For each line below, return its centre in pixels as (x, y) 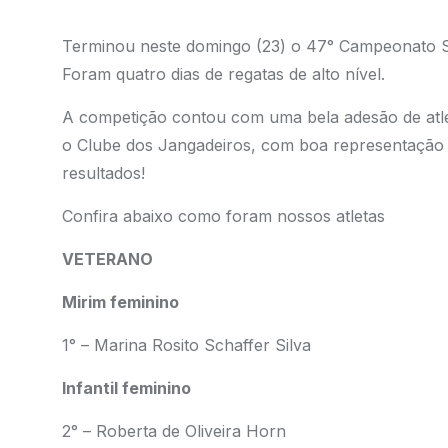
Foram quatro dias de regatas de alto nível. (225, 74)
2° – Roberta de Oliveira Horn (173, 431)
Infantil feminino (126, 388)
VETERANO (107, 259)
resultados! (103, 173)
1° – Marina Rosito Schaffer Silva (186, 345)
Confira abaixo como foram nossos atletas (225, 216)
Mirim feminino (120, 302)
